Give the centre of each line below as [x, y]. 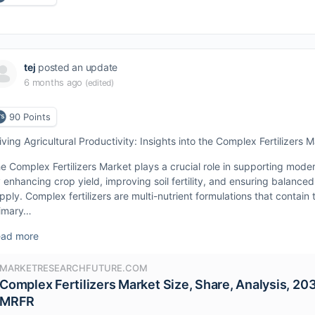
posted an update [77, 67]
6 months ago [53, 82]
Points [37, 116]
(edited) [99, 83]
